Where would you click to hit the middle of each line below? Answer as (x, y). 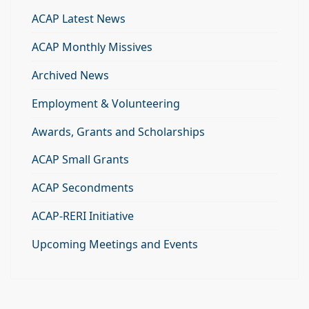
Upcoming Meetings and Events (115, 244)
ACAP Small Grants (80, 159)
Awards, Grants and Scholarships (118, 132)
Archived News (70, 75)
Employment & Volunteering (106, 103)
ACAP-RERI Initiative (83, 216)
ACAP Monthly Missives (92, 47)
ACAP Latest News (79, 19)
